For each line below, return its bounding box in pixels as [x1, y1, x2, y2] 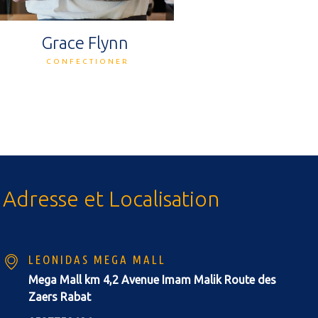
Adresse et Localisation [3, 187, 220, 212]
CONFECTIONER [45, 57, 129, 66]
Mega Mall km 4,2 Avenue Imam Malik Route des [28, 273, 277, 287]
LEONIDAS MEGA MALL [28, 253, 167, 267]
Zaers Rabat [28, 290, 92, 304]
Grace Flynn [41, 33, 128, 53]
